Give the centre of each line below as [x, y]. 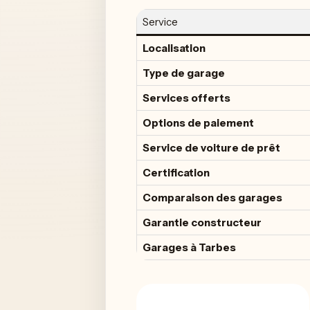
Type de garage [184, 73]
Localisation [174, 48]
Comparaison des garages [212, 198]
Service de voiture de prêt [211, 148]
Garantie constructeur [202, 222]
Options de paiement [198, 123]
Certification [176, 173]
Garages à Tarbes [189, 247]
